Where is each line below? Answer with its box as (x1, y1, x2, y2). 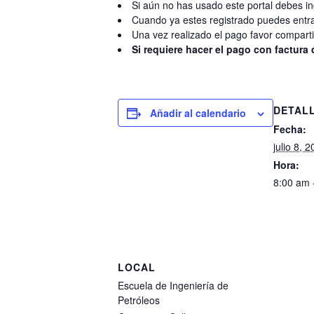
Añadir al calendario (150, 106, 246, 120)
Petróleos (118, 293, 160, 307)
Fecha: (273, 122, 306, 136)
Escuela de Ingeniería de (118, 278, 228, 292)
